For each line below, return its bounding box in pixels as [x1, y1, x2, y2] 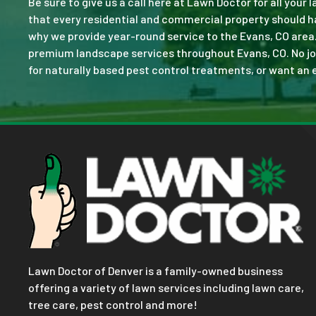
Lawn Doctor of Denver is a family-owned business [28, 264, 283, 278]
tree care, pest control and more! [28, 298, 200, 312]
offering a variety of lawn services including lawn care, [28, 281, 304, 295]
